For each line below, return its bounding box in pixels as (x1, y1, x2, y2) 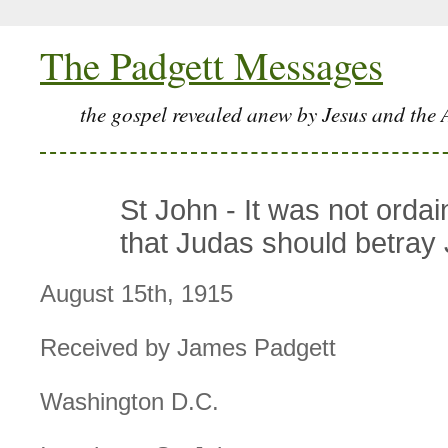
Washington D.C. (40, 388, 219, 416)
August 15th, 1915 (40, 280, 233, 308)
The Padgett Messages (40, 38, 383, 91)
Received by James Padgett (40, 334, 336, 362)
